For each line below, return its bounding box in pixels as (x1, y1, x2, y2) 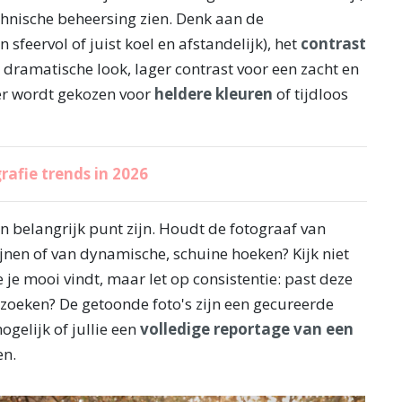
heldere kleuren (154, 83, 273, 105)
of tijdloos (273, 83, 348, 105)
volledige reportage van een (140, 319, 354, 340)
